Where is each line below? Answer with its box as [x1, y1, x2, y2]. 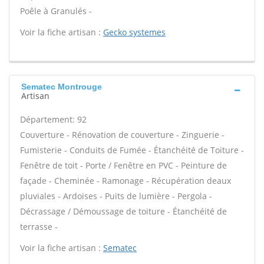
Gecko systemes [103, 27, 166, 38]
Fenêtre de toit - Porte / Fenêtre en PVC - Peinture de [20, 160, 227, 171]
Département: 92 [20, 114, 87, 125]
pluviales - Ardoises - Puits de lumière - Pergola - [20, 190, 212, 202]
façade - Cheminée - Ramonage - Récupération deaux [20, 175, 231, 186]
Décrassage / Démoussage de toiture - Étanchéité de [20, 206, 227, 217]
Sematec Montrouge [21, 82, 102, 91]
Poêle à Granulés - [20, 5, 92, 16]
